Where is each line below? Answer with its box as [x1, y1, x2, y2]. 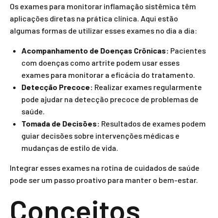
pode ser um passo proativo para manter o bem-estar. [10, 175, 198, 184]
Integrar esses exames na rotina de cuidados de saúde [10, 163, 200, 172]
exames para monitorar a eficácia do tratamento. [21, 70, 195, 79]
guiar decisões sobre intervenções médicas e [21, 131, 180, 140]
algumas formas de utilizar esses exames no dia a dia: [10, 26, 197, 35]
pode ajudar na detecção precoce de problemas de [21, 94, 199, 104]
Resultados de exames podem [100, 119, 206, 128]
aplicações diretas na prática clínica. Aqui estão [10, 14, 178, 23]
